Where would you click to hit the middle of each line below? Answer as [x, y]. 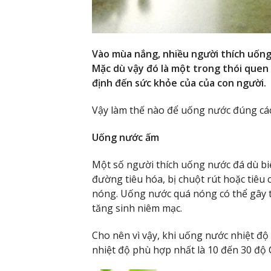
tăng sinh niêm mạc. [137, 208]
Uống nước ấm [126, 138]
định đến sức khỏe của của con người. [179, 83]
